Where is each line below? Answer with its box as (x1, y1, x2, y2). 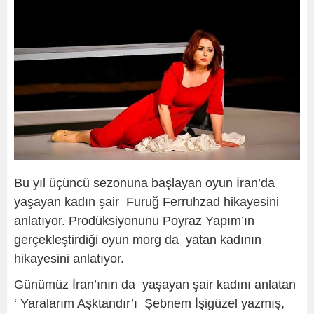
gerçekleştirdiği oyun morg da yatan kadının (14, 233, 261, 247)
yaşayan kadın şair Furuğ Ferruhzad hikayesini (14, 195, 279, 210)
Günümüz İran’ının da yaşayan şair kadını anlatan (14, 278, 296, 292)
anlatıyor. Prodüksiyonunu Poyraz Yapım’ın (14, 214, 254, 228)
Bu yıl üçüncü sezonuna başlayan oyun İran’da (14, 176, 278, 191)
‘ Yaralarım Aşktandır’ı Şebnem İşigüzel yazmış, (14, 296, 285, 311)
